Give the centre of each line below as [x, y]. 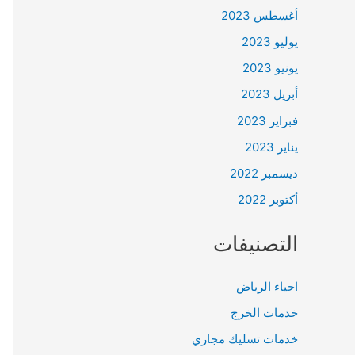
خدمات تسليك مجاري [245, 339]
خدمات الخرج [264, 313]
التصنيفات [256, 244]
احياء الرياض [267, 286]
